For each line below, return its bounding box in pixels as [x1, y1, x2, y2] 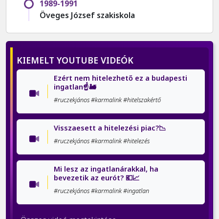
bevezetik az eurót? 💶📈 [54, 173, 140, 183]
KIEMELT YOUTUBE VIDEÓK [17, 54, 133, 66]
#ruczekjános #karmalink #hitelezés [54, 136, 150, 146]
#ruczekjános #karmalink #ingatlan [54, 186, 150, 196]
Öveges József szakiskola [40, 10, 135, 21]
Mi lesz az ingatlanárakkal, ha [54, 164, 159, 174]
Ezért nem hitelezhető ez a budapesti [54, 73, 188, 83]
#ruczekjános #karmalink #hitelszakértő [54, 95, 161, 105]
